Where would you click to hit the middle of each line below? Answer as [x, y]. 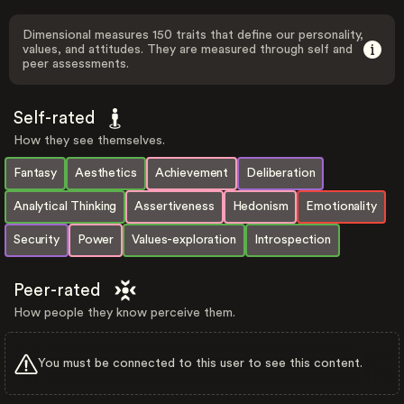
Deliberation [281, 173]
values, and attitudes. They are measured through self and [188, 50]
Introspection [292, 240]
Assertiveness [174, 207]
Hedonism [260, 207]
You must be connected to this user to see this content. [200, 363]
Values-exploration [184, 240]
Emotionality [341, 207]
